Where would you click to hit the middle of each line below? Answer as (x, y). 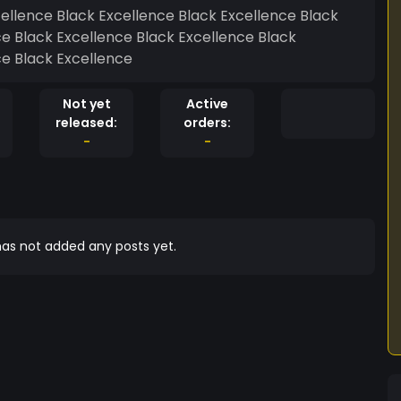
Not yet (86, 104)
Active (207, 104)
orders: (207, 123)
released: (86, 123)
